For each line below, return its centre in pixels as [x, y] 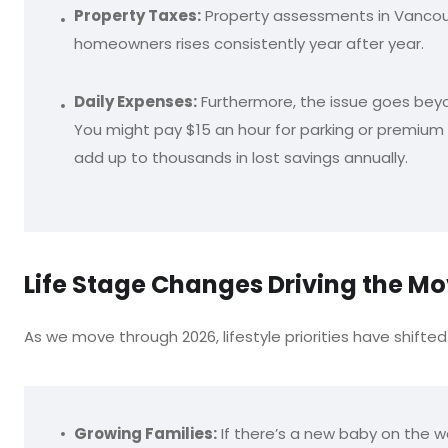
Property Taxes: [137, 15]
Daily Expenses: [135, 101]
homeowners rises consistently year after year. [249, 43]
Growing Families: [145, 433]
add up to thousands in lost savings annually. [241, 157]
